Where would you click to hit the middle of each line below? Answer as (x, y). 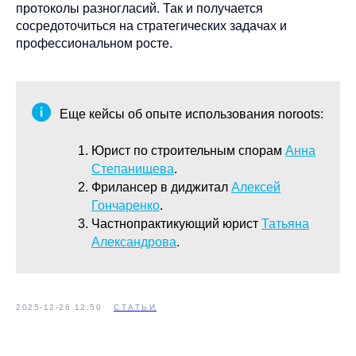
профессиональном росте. (94, 43)
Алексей (256, 187)
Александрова (134, 242)
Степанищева (133, 168)
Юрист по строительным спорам (188, 150)
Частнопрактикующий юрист (176, 223)
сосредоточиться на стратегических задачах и (151, 25)
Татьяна (285, 223)
